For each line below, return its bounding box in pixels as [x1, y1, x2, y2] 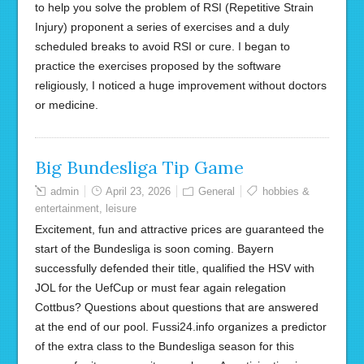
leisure [105, 202, 136, 214]
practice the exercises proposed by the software [34, 59, 281, 72]
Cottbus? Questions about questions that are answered [34, 301, 318, 314]
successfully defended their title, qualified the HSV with [34, 262, 314, 275]
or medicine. [34, 98, 98, 111]
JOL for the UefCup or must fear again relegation [34, 281, 286, 294]
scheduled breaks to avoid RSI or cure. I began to [34, 40, 290, 53]
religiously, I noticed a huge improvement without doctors [34, 79, 327, 92]
